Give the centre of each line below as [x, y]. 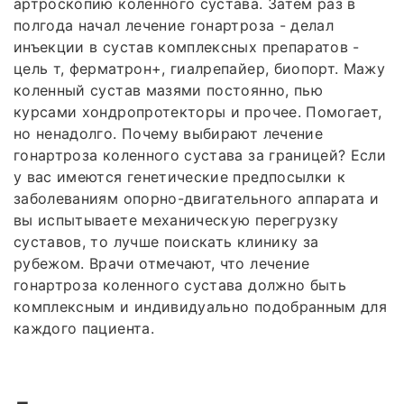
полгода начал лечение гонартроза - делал [174, 25]
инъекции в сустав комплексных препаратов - [187, 46]
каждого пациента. [84, 328]
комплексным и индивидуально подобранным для [201, 306]
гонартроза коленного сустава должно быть [180, 285]
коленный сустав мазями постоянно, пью [168, 90]
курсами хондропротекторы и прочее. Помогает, [198, 111]
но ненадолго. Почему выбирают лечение [168, 133]
